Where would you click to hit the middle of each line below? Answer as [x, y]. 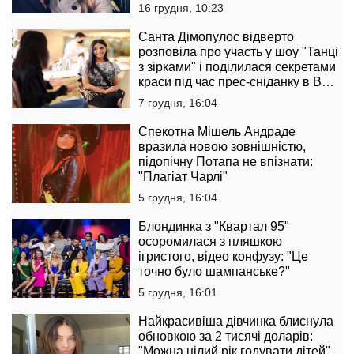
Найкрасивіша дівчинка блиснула [236, 322]
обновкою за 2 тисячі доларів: [226, 337]
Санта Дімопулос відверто [216, 37]
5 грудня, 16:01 [178, 293]
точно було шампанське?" [214, 272]
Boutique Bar [175, 97]
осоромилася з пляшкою [210, 242]
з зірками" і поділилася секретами [237, 67]
